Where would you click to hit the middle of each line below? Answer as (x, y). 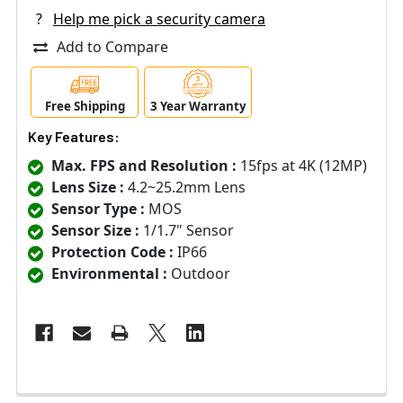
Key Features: (74, 137)
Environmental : (109, 274)
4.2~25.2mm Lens (185, 188)
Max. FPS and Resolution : (144, 166)
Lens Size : (88, 188)
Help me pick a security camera (159, 18)
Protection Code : (112, 252)
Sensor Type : (98, 209)
